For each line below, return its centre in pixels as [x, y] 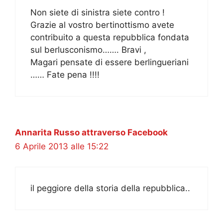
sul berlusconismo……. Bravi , [88, 50]
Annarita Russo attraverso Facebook [91, 133]
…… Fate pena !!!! [65, 75]
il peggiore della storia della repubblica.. [110, 188]
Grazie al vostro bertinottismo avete [102, 25]
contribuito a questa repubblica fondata [110, 38]
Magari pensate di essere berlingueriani [110, 62]
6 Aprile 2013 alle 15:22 [62, 147]
